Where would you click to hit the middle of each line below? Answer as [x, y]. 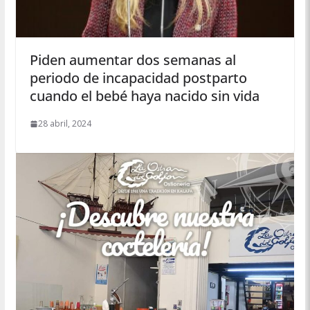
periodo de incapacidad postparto [138, 78]
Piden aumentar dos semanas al [133, 60]
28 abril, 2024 [64, 124]
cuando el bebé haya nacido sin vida [144, 96]
